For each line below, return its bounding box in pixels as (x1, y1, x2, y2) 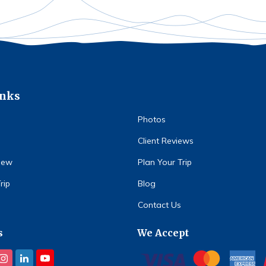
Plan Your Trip (137, 157, 192, 168)
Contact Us (137, 199, 181, 211)
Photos (137, 114, 166, 125)
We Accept (137, 227, 189, 239)
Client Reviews (137, 135, 194, 147)
